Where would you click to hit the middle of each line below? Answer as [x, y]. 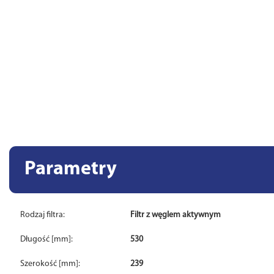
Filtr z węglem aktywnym [176, 215]
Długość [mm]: [47, 239]
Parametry [71, 169]
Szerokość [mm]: [50, 264]
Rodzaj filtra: [43, 215]
